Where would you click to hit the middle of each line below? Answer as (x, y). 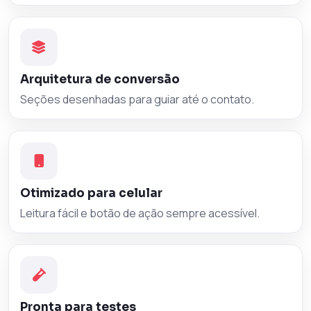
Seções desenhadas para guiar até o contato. (137, 99)
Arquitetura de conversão (100, 79)
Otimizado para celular (91, 193)
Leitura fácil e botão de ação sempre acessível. (140, 213)
